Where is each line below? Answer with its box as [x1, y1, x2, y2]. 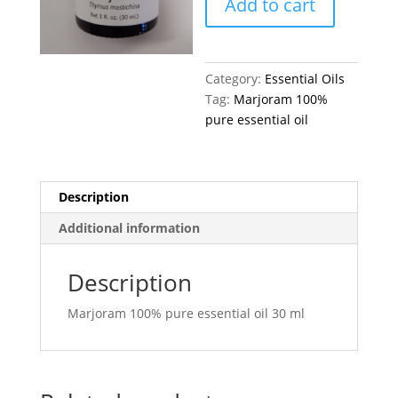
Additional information [58, 219, 200, 236]
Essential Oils [265, 70, 346, 87]
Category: [205, 70, 266, 87]
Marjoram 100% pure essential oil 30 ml [67, 305, 305, 322]
